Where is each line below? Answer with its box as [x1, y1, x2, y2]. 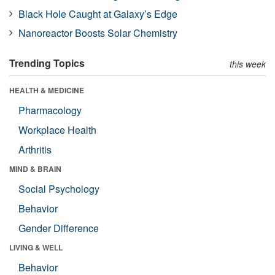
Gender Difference [18, 220, 99, 235]
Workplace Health [18, 122, 96, 137]
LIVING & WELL [9, 241, 63, 253]
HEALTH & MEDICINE [9, 84, 84, 96]
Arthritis [18, 142, 52, 157]
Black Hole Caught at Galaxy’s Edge [18, 6, 177, 21]
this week [230, 57, 266, 70]
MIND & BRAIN [9, 163, 61, 174]
